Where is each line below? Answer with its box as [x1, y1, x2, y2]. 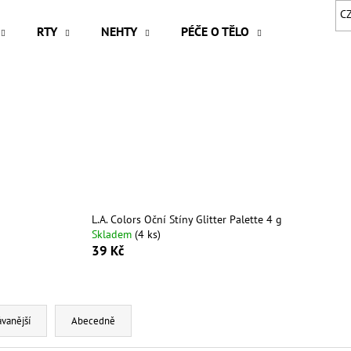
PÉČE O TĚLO [181, 24, 249, 39]
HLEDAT [181, 139, 219, 154]
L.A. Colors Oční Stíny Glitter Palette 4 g [91, 212, 282, 226]
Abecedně [71, 314, 115, 328]
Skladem [91, 226, 135, 241]
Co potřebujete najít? [13, 72, 208, 99]
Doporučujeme [52, 204, 168, 226]
